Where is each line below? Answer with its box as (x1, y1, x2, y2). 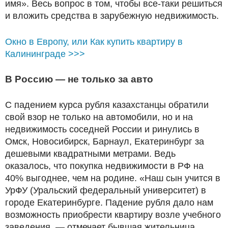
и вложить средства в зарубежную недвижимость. (5, 10, 219, 21)
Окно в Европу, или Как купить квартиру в (5, 36, 183, 47)
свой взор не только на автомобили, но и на (5, 111, 193, 122)
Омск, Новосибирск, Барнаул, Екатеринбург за (5, 136, 204, 147)
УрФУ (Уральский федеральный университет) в (5, 185, 206, 195)
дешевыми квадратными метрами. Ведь (5, 148, 176, 159)
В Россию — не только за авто (5, 73, 153, 84)
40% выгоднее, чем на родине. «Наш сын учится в (5, 173, 220, 183)
